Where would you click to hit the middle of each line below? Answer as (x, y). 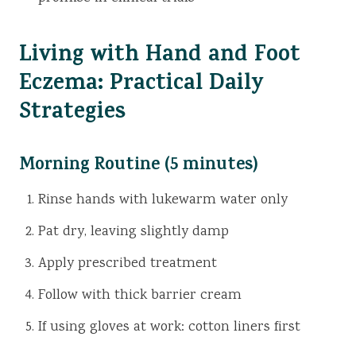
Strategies (72, 114)
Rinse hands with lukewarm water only (163, 201)
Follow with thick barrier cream (140, 296)
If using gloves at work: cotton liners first (169, 328)
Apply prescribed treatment (128, 264)
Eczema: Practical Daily (141, 86)
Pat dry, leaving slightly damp (133, 232)
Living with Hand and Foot (160, 57)
